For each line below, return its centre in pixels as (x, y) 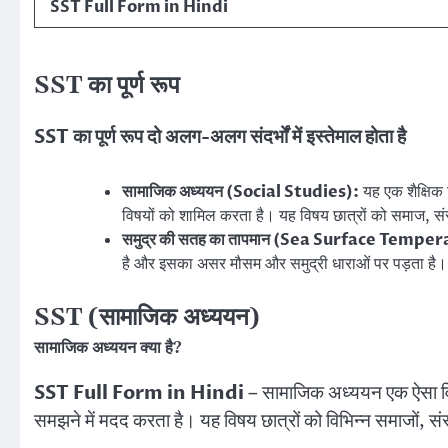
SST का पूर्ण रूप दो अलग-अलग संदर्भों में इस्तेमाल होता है (220, 137)
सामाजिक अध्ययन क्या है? (108, 347)
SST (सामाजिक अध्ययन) (147, 317)
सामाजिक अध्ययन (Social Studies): (240, 191)
